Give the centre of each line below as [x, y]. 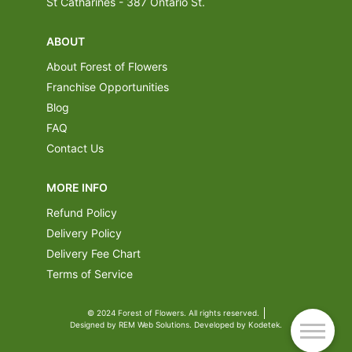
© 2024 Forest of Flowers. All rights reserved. [173, 313]
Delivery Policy [84, 233]
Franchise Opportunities [108, 87]
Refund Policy [82, 213]
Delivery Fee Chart [93, 254]
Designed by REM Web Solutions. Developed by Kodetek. [176, 325]
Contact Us [75, 148]
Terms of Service [90, 274]
